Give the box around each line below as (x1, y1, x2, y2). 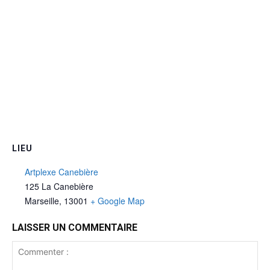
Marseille (25, 195, 59, 207)
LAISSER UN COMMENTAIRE (12, 222, 137, 234)
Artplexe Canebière (25, 166, 98, 178)
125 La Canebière (25, 180, 93, 193)
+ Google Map (90, 195, 145, 207)
